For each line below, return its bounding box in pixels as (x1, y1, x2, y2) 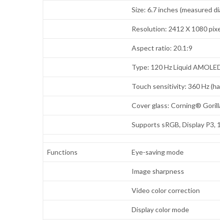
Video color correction (132, 186, 200, 195)
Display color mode (132, 205, 190, 214)
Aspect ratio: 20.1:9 (132, 44, 193, 53)
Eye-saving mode (132, 148, 184, 157)
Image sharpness (132, 167, 185, 176)
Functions (47, 148, 78, 157)
